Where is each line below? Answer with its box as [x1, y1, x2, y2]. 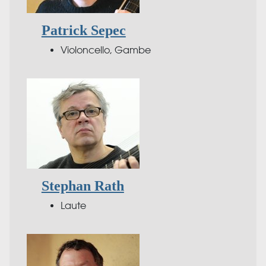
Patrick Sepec [41, 22, 126, 38]
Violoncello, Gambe [60, 44, 151, 56]
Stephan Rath [41, 178, 124, 194]
